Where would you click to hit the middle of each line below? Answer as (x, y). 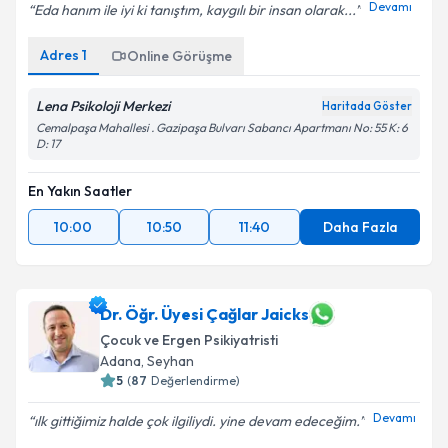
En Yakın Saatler (80, 191)
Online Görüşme (179, 56)
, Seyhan (167, 361)
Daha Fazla (360, 227)
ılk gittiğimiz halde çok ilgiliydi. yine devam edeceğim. (196, 421)
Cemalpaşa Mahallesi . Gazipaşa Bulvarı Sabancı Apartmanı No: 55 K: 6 (222, 127)
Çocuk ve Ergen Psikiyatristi (189, 340)
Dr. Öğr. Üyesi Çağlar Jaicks (204, 314)
